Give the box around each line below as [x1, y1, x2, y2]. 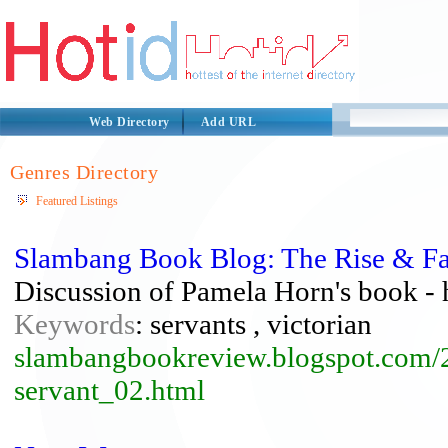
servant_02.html [14, 374, 205, 406]
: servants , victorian [135, 308, 372, 340]
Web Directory [89, 115, 170, 129]
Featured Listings [36, 194, 118, 208]
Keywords [14, 308, 135, 340]
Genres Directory [10, 161, 158, 183]
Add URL [200, 115, 256, 129]
